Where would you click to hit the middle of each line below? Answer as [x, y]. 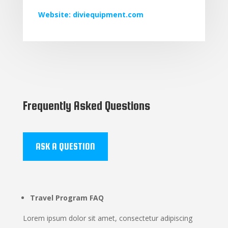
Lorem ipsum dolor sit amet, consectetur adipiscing [107, 218]
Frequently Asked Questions [86, 106]
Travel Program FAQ [67, 198]
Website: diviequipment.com [91, 15]
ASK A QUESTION [65, 146]
